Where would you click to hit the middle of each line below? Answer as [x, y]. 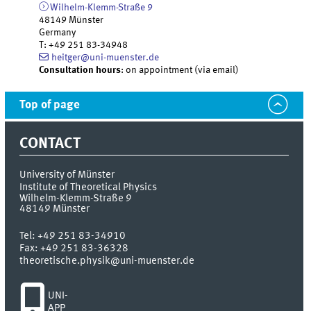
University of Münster [67, 175]
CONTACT [50, 144]
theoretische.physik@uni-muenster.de [107, 261]
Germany [58, 32]
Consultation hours [80, 70]
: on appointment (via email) [180, 70]
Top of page [50, 106]
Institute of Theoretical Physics [89, 187]
